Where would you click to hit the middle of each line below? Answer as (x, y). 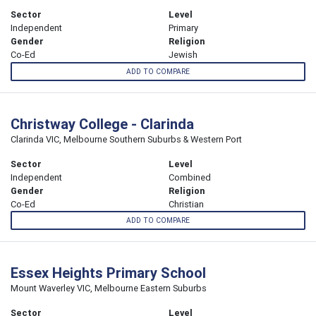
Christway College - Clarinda (102, 123)
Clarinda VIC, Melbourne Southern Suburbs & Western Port (126, 139)
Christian (186, 204)
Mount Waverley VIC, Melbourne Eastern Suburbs (109, 288)
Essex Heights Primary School (108, 272)
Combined (190, 177)
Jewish (183, 55)
